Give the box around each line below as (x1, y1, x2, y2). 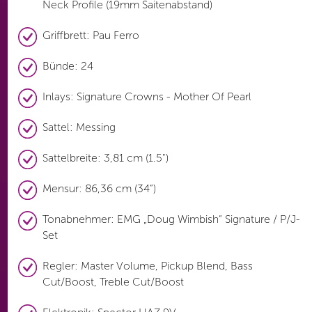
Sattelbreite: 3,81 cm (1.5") (42, 151, 169, 165)
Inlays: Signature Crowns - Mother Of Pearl (42, 90, 251, 104)
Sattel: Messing (42, 120, 116, 134)
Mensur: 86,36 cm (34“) (42, 182, 156, 196)
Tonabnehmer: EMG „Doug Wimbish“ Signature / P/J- (42, 212, 300, 226)
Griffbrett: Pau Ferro (42, 29, 139, 42)
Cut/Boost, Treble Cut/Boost (42, 275, 184, 289)
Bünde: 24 (42, 59, 93, 73)
